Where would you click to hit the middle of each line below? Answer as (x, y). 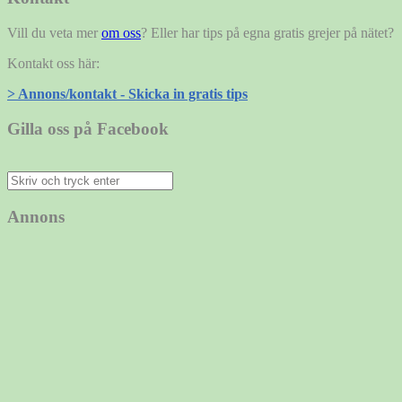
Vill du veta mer (54, 32)
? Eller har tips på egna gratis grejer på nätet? (267, 32)
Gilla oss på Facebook (88, 128)
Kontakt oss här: (53, 63)
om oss (121, 32)
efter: (21, 195)
